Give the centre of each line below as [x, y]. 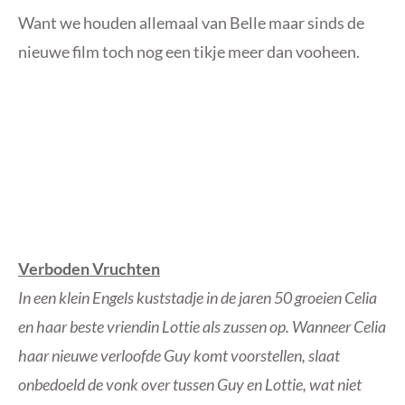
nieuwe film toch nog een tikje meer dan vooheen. [189, 51]
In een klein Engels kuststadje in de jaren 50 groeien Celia [198, 297]
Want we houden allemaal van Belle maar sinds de [191, 22]
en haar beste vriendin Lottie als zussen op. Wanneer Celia [202, 326]
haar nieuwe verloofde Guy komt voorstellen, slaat [179, 355]
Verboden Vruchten [89, 268]
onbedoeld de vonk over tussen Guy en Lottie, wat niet [190, 384]
